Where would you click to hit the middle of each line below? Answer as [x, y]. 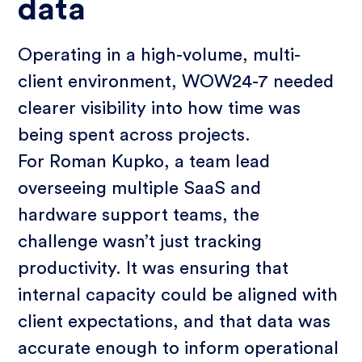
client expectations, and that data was [175, 321]
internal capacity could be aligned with [178, 295]
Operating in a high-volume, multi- [160, 55]
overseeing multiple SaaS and [140, 188]
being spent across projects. [135, 135]
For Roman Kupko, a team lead [144, 161]
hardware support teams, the [139, 215]
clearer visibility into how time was [160, 108]
